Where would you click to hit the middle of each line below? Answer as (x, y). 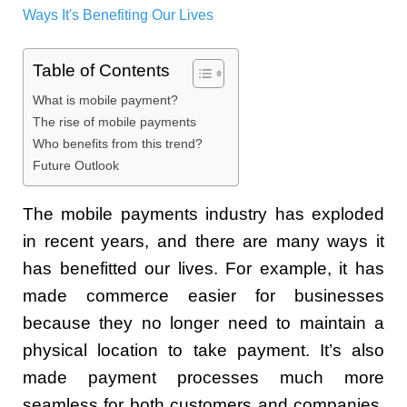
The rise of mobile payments (114, 122)
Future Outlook (76, 166)
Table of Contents (101, 71)
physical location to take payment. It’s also (203, 351)
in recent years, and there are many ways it (203, 242)
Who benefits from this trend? (118, 144)
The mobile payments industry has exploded (203, 214)
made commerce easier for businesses (203, 296)
